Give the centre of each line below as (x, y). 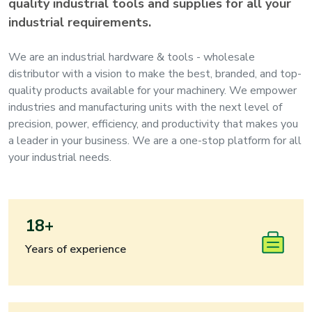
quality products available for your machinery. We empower (153, 91)
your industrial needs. (60, 158)
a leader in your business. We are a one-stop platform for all (155, 141)
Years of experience (76, 250)
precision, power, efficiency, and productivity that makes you (153, 124)
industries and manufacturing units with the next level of (145, 108)
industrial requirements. (80, 23)
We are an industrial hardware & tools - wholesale (132, 57)
